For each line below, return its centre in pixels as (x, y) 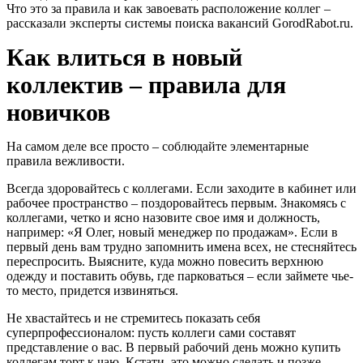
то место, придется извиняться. (92, 290)
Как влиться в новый (124, 57)
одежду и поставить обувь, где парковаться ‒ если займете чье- (180, 275)
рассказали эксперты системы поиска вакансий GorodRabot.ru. (180, 23)
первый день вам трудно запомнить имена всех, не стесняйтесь (181, 246)
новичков (58, 112)
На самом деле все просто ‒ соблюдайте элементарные (158, 146)
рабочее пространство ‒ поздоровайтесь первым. (143, 203)
